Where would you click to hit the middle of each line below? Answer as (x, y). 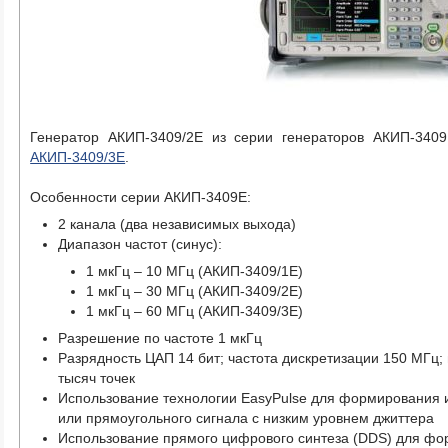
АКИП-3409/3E (78, 156)
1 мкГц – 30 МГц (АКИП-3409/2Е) (195, 290)
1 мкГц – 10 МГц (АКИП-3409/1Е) (195, 270)
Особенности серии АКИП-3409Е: (141, 196)
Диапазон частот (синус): (140, 243)
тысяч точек (97, 377)
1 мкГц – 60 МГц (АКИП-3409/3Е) (195, 310)
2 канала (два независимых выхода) (177, 223)
